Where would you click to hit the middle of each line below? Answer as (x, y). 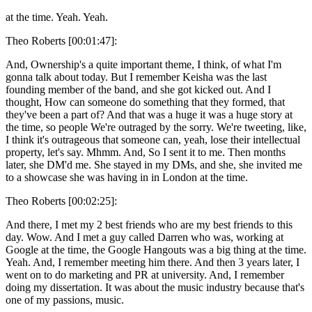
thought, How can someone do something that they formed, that (145, 102)
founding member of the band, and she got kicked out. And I (138, 89)
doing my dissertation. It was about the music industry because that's (155, 287)
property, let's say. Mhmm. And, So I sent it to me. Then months (146, 152)
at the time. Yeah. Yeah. (57, 17)
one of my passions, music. (65, 299)
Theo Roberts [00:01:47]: (61, 40)
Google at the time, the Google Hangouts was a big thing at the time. (156, 249)
